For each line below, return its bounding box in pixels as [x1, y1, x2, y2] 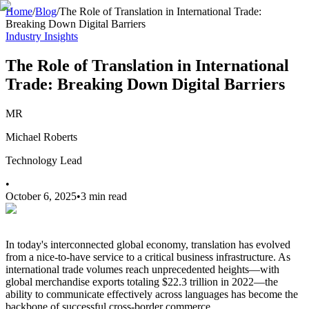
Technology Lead [6, 154, 82, 166]
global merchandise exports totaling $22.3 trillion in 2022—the [6, 275, 278, 288]
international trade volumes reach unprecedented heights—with [6, 263, 279, 275]
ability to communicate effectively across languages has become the [6, 288, 298, 300]
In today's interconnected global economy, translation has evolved [6, 238, 290, 250]
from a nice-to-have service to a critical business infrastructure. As [6, 250, 290, 263]
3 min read [81, 190, 127, 202]
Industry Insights [6, 30, 78, 42]
